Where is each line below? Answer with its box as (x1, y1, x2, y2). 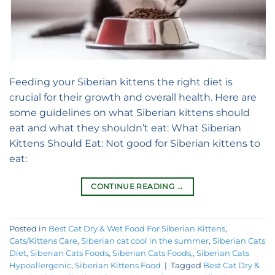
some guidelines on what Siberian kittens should (9, 107, 250, 119)
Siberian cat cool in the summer (81, 236, 209, 246)
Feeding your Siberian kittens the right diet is (9, 76, 233, 88)
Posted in (9, 223, 48, 233)
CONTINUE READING (91, 182, 177, 192)
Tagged (171, 260, 203, 270)
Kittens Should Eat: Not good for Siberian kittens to (9, 137, 260, 150)
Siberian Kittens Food (75, 260, 161, 270)
